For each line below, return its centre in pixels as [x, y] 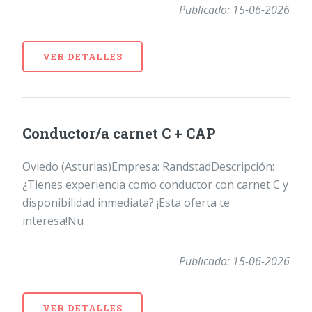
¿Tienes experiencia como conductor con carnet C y [155, 185]
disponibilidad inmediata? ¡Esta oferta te [126, 203]
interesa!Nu [53, 221]
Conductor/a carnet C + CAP [119, 133]
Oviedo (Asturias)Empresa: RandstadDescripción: [148, 167]
